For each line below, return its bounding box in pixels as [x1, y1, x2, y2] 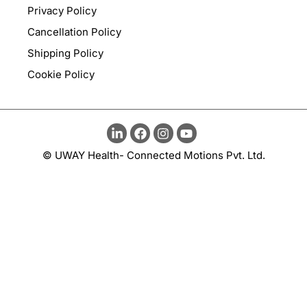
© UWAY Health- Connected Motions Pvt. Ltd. [42, 148, 265, 162]
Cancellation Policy [27, 25, 121, 39]
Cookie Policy [27, 68, 95, 82]
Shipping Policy [27, 47, 103, 60]
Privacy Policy [27, 4, 97, 18]
